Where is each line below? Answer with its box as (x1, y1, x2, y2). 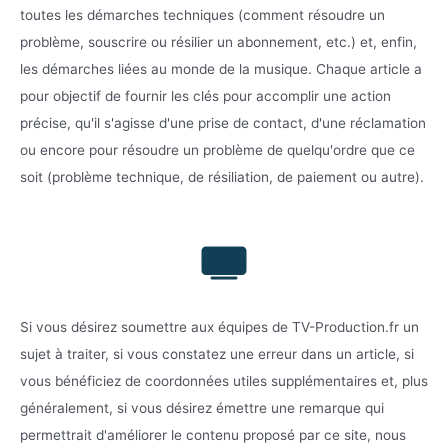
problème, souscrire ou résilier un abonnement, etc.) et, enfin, (20, 34, 417, 51)
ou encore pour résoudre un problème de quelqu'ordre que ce (20, 142, 415, 159)
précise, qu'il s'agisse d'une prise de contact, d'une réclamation (20, 115, 426, 132)
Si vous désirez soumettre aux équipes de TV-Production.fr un (20, 319, 419, 336)
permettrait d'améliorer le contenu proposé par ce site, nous (20, 427, 406, 444)
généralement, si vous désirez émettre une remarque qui (20, 400, 384, 417)
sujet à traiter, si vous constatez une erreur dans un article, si (20, 346, 414, 363)
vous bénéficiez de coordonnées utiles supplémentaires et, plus (20, 373, 428, 390)
